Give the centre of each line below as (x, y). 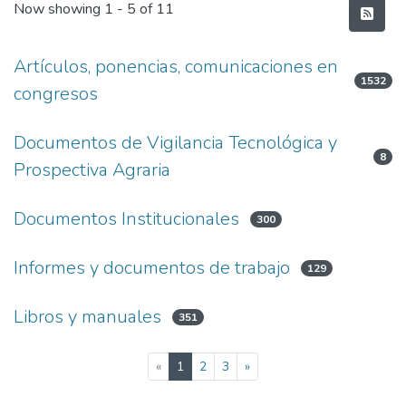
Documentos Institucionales (126, 219)
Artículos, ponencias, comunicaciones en (176, 67)
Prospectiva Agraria (92, 170)
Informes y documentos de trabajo (152, 268)
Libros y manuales (87, 317)
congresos (56, 94)
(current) (208, 366)
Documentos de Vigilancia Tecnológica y (175, 143)
